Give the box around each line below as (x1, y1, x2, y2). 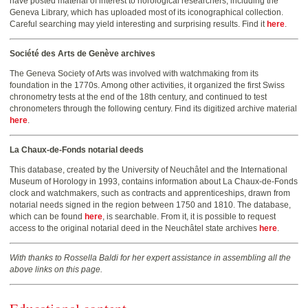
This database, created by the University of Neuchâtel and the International (10, 164, 287, 175)
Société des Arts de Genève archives (10, 48, 155, 58)
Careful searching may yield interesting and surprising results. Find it (10, 19, 267, 29)
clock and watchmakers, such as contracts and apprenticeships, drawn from (10, 188, 290, 198)
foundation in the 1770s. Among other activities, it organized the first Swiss (10, 80, 285, 90)
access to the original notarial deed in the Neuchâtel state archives (10, 223, 259, 233)
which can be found (10, 211, 85, 221)
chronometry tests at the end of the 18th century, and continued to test (10, 91, 267, 102)
